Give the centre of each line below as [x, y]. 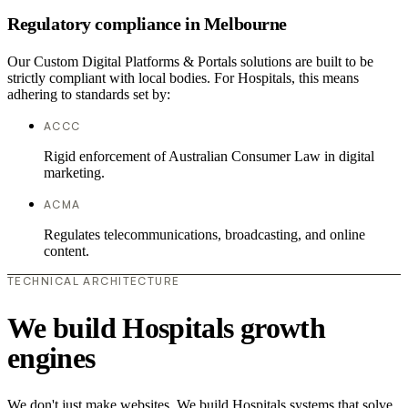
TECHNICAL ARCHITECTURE [94, 281]
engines [51, 357]
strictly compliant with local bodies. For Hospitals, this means [183, 78]
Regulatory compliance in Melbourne [148, 23]
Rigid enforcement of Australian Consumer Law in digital [209, 157]
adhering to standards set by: [89, 95]
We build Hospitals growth [166, 327]
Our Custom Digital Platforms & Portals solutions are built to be [190, 62]
